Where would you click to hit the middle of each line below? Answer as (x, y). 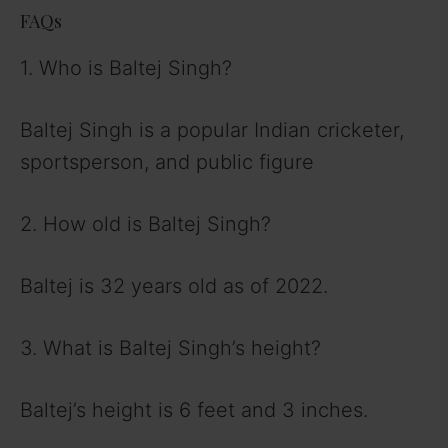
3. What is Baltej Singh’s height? (170, 347)
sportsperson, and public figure (167, 161)
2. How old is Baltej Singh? (145, 223)
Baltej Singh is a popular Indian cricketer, (212, 129)
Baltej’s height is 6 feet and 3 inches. (194, 409)
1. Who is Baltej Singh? (126, 67)
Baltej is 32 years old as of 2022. (174, 285)
